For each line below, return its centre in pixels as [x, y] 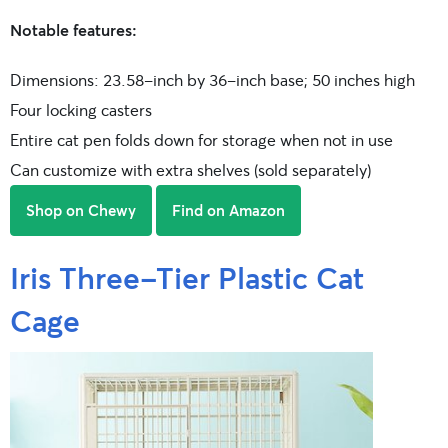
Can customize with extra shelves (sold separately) [190, 169]
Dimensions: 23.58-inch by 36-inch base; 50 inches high [212, 79]
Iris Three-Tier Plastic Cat [187, 276]
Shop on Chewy [81, 209]
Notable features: [73, 29]
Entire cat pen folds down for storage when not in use [201, 139]
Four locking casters [81, 109]
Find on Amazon [228, 209]
